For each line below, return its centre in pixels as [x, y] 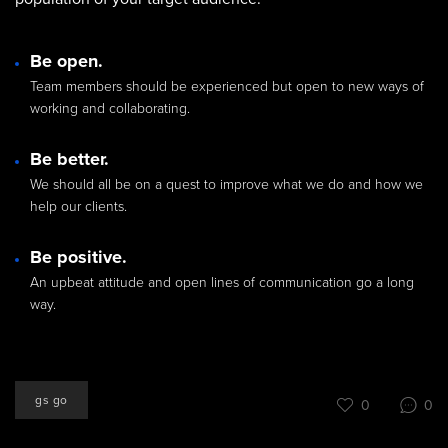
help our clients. [78, 207]
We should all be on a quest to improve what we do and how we [226, 185]
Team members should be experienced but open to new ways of [227, 87]
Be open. [66, 61]
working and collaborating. [110, 109]
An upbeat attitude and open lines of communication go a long [222, 283]
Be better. [69, 159]
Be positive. [78, 257]
